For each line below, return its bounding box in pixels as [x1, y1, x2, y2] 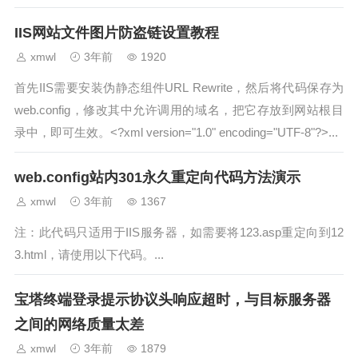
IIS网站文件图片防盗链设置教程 [14, 25, 219, 41]
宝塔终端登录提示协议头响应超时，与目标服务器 [14, 292, 331, 308]
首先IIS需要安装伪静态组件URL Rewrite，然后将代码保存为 [14, 81, 344, 94]
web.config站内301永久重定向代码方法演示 [14, 169, 300, 185]
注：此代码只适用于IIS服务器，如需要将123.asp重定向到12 [14, 225, 344, 239]
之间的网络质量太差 [14, 316, 144, 332]
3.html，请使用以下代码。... [14, 248, 164, 261]
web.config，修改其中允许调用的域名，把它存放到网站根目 [14, 103, 344, 117]
